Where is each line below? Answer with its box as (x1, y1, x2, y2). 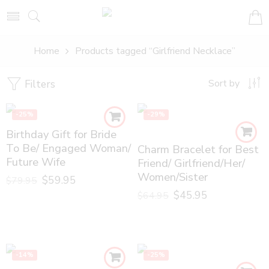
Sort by (208, 77, 240, 90)
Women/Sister (138, 169, 208, 184)
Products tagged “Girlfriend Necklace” (75, 44, 235, 58)
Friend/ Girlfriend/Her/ (138, 156, 245, 171)
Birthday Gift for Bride (6, 127, 116, 142)
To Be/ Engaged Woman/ (6, 141, 131, 156)
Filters (22, 77, 55, 91)
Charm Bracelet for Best (138, 142, 259, 157)
